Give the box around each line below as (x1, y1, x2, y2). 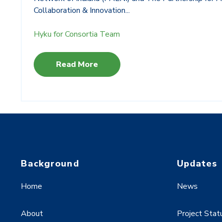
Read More (56, 59, 98, 70)
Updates (177, 158, 218, 170)
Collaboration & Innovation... (34, 5, 130, 16)
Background (21, 158, 79, 170)
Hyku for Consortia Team (34, 29, 120, 40)
